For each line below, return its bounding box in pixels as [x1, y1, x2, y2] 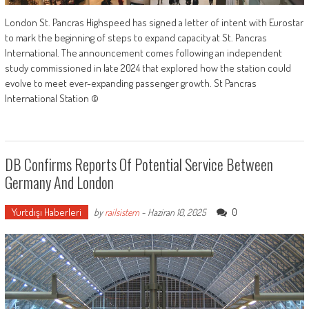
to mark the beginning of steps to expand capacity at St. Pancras [4, 31, 267, 45]
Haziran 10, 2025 [147, 206, 206, 219]
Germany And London [4, 171, 114, 194]
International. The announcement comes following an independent [4, 46, 282, 60]
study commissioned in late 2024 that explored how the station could [4, 61, 291, 75]
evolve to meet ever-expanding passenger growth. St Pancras [4, 77, 257, 90]
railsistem [104, 206, 139, 219]
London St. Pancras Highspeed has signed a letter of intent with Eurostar [4, 16, 303, 30]
